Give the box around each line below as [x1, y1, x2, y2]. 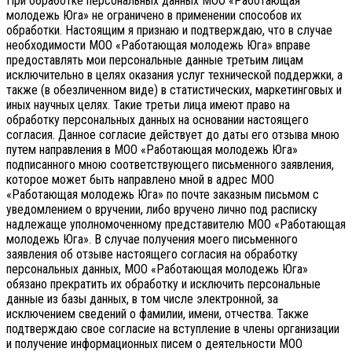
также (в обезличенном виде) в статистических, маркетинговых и [6, 82, 342, 98]
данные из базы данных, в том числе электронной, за [6, 291, 278, 307]
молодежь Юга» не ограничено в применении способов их [6, 8, 302, 24]
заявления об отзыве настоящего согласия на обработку [6, 247, 298, 262]
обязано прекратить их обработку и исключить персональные [6, 277, 321, 292]
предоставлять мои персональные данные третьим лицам [6, 53, 303, 68]
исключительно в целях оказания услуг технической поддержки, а [6, 68, 343, 83]
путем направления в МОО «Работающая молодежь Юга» [6, 142, 298, 158]
